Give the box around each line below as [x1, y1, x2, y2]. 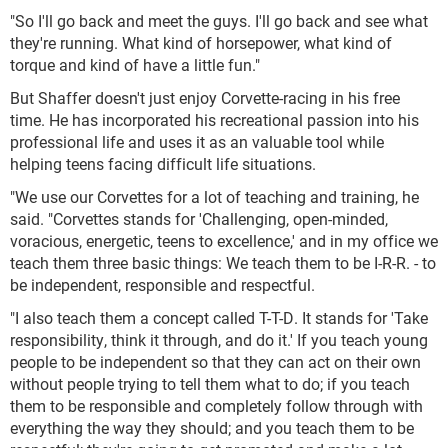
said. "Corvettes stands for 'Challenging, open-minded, [10, 208, 388, 230]
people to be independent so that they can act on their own [10, 351, 421, 373]
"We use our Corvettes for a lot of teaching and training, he [10, 186, 419, 208]
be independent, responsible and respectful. [10, 274, 315, 296]
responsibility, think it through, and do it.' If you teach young [10, 329, 428, 351]
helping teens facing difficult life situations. [10, 153, 316, 175]
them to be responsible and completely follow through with [10, 395, 423, 417]
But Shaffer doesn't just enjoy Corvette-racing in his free [10, 87, 400, 109]
